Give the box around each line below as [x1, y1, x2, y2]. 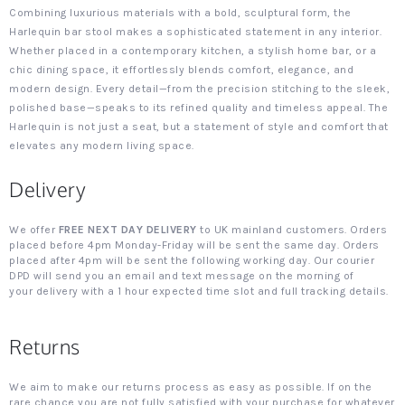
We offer [9, 223, 59, 236]
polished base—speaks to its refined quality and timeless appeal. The [9, 101, 388, 114]
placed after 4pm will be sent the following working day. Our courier [9, 254, 374, 267]
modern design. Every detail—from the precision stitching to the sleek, [9, 82, 390, 95]
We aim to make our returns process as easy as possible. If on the [9, 381, 372, 393]
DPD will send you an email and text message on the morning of [9, 269, 354, 282]
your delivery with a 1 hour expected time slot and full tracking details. [9, 285, 389, 297]
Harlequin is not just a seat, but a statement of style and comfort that [9, 120, 389, 133]
